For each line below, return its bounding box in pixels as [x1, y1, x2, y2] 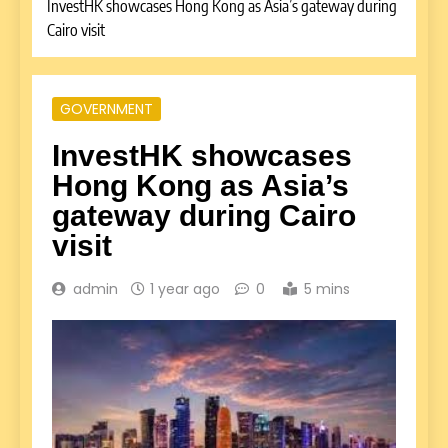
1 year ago [150, 278, 220, 299]
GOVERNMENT [60, 98, 153, 119]
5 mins [304, 278, 350, 299]
